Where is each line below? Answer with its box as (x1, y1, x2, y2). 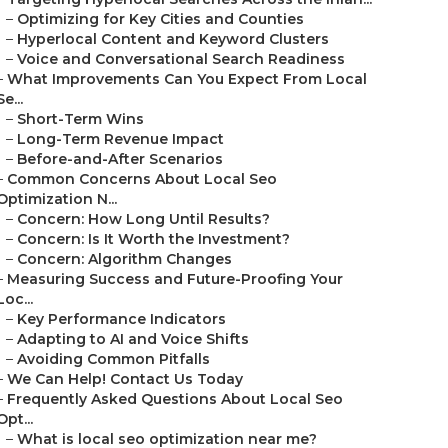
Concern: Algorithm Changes (17, 250, 232, 268)
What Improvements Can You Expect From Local (7, 70, 367, 88)
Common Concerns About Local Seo (7, 170, 277, 188)
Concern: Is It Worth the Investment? (17, 230, 290, 248)
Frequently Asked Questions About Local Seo (7, 390, 343, 408)
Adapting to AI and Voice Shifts (17, 330, 249, 348)
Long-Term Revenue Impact (17, 130, 224, 148)
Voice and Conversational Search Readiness (17, 50, 345, 68)
